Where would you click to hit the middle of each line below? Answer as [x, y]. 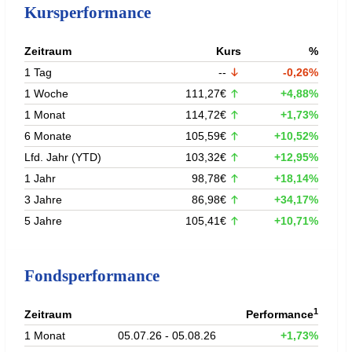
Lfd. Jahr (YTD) [62, 157]
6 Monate [48, 136]
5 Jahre [43, 220]
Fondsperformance [92, 275]
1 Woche [46, 93]
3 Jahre [43, 199]
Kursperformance [87, 12]
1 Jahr [40, 178]
